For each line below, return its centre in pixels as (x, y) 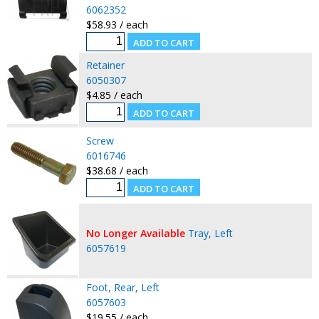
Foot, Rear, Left (122, 287)
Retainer (105, 65)
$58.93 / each (117, 24)
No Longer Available (135, 233)
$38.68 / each (117, 170)
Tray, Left (210, 233)
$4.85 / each (114, 95)
